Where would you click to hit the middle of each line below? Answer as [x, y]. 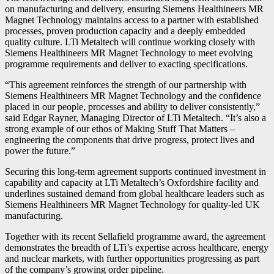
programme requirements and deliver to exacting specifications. [126, 64]
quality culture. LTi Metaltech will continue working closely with [130, 42]
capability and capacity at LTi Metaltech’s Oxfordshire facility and [132, 182]
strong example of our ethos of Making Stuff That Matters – [120, 128]
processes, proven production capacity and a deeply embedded [125, 31]
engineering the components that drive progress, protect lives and [130, 139]
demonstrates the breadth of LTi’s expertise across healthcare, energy [137, 247]
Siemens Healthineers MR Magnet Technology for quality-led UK [132, 204]
